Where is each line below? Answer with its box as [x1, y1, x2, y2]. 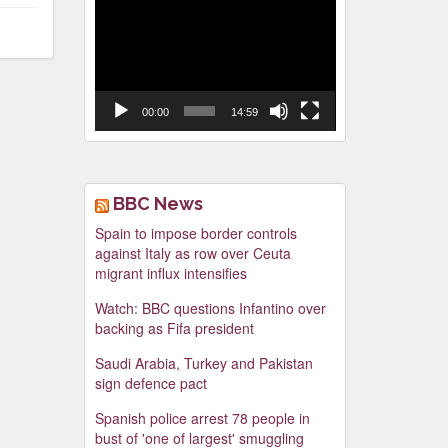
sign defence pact [94, 373, 207, 394]
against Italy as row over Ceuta [94, 243, 291, 264]
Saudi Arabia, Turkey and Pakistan [94, 353, 313, 374]
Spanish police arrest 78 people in [94, 408, 310, 429]
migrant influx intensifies [94, 263, 247, 284]
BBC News [112, 193, 203, 215]
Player [93, 15, 134, 35]
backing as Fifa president [94, 318, 254, 339]
